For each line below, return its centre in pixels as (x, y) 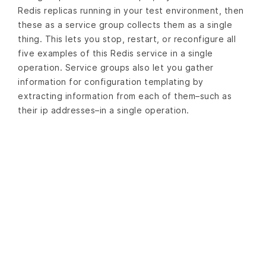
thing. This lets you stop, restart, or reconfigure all (127, 39)
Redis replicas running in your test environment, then (131, 10)
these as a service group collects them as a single (125, 24)
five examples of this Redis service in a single (115, 53)
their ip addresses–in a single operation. (104, 110)
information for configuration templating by (111, 81)
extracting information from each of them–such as (125, 96)
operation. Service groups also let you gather (116, 67)
